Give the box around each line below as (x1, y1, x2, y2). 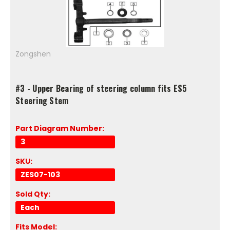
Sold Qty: (15, 188, 50, 199)
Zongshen (15, 48, 51, 59)
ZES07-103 (21, 169, 60, 180)
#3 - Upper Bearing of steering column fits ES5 (15, 82, 187, 94)
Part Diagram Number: (15, 123, 104, 133)
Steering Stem (15, 94, 69, 107)
